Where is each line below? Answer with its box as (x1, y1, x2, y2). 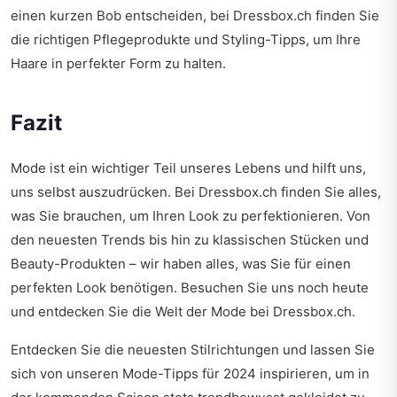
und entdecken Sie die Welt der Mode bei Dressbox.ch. (11, 303, 355, 321)
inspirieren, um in (256, 365, 370, 383)
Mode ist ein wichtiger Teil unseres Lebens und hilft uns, (11, 160, 366, 177)
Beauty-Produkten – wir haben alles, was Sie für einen (11, 255, 351, 273)
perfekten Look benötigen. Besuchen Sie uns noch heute (11, 279, 369, 297)
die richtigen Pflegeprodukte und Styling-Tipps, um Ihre (11, 31, 361, 49)
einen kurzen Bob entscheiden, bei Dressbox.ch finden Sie (11, 7, 379, 25)
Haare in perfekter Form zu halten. (11, 55, 226, 73)
